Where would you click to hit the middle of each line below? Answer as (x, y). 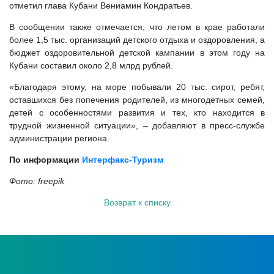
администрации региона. (59, 138)
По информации (46, 160)
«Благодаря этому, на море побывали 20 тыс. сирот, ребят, (137, 87)
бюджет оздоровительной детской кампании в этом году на (137, 53)
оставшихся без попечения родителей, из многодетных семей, (137, 100)
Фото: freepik (37, 181)
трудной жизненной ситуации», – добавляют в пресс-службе (137, 125)
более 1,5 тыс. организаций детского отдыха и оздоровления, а (137, 40)
